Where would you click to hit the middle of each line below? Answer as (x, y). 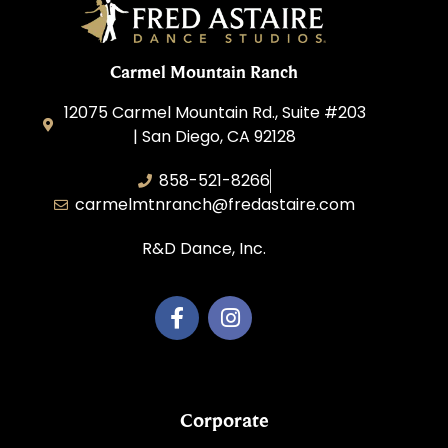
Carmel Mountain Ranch (203, 72)
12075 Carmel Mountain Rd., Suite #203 (214, 113)
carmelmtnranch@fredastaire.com (214, 205)
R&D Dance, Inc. (203, 249)
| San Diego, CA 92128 (215, 137)
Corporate (224, 419)
